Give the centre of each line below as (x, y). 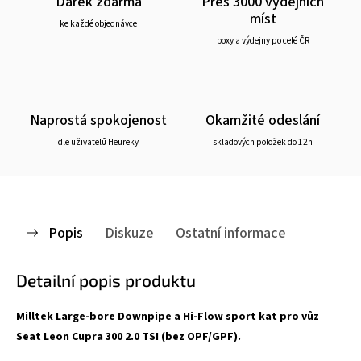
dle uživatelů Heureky (98, 142)
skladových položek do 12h (263, 142)
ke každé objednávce (98, 23)
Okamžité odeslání (263, 120)
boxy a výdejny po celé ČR (263, 40)
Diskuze (129, 232)
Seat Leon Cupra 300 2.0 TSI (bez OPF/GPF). (129, 336)
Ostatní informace (231, 232)
